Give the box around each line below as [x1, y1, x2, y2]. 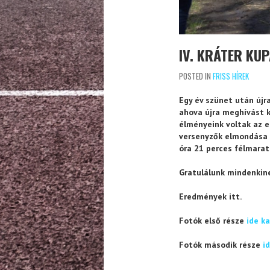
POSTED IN [179, 69, 213, 82]
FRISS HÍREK [213, 69, 249, 82]
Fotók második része [179, 239, 263, 250]
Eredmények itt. [179, 190, 242, 202]
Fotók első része [179, 215, 246, 226]
